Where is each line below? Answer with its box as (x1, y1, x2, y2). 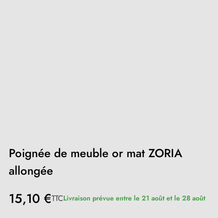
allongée (9, 162, 53, 179)
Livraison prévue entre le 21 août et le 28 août (63, 193, 205, 203)
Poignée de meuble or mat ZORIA (9, 144, 182, 162)
